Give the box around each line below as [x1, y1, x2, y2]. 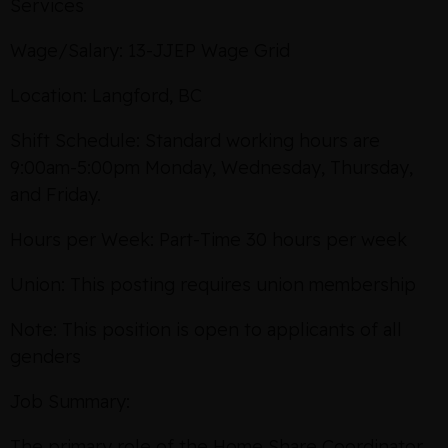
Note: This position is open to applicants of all [10, 318, 402, 341]
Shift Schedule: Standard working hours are [10, 129, 380, 152]
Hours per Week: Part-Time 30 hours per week [10, 228, 407, 251]
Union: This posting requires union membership [10, 273, 416, 296]
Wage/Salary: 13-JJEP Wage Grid [10, 39, 290, 62]
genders [10, 345, 81, 368]
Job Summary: [10, 390, 130, 413]
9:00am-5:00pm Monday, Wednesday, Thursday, [10, 156, 413, 179]
